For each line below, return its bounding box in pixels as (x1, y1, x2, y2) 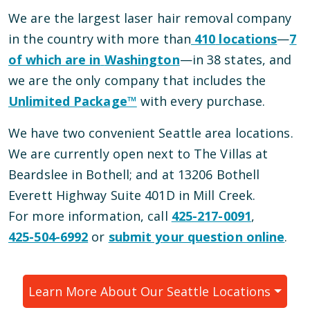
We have (8, 125, 59, 142)
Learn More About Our (28, 283, 167, 300)
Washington (104, 51, 180, 69)
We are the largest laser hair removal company (8, 10, 292, 27)
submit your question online (108, 228, 285, 246)
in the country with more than (8, 30, 191, 48)
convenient (89, 125, 159, 142)
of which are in (8, 51, 101, 69)
